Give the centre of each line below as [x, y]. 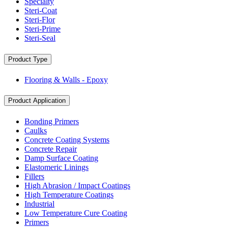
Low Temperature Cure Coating [76, 213]
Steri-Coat [41, 11]
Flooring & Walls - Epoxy [66, 79]
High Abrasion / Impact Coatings [77, 185]
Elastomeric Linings [56, 167]
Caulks [36, 130]
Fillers [34, 176]
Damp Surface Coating [61, 158]
